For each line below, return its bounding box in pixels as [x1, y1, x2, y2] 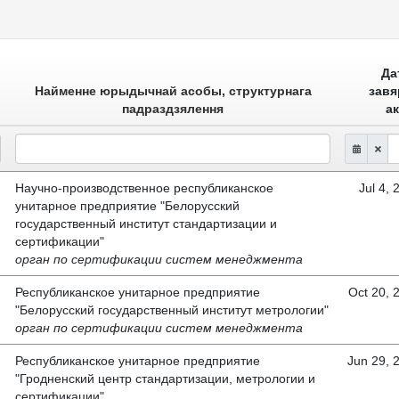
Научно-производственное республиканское [15, 181, 273, 196]
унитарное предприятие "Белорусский [15, 199, 240, 214]
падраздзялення [122, 102, 224, 117]
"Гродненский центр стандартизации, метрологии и [15, 371, 315, 387]
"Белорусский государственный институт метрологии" [15, 303, 329, 318]
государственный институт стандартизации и [15, 216, 277, 232]
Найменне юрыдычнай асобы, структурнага [34, 84, 312, 99]
